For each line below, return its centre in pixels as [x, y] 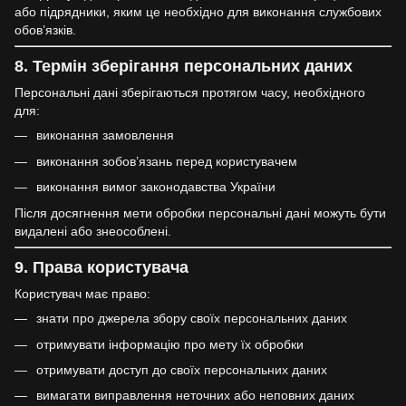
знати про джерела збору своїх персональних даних [192, 319]
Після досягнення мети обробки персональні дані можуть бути [200, 213]
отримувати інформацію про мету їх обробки [170, 344]
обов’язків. [45, 29]
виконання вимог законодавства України [156, 187]
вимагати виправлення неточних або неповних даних [195, 396]
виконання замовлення [105, 135]
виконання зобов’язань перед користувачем [167, 161]
